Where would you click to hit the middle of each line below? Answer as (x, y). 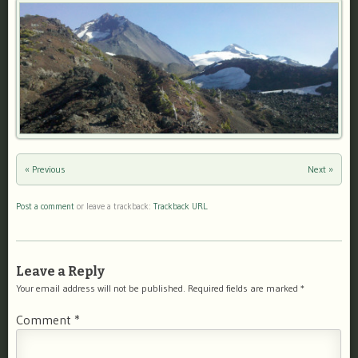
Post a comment (45, 207)
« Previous (45, 169)
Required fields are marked (244, 288)
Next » (320, 169)
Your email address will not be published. (101, 288)
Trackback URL (180, 207)
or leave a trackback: (114, 207)
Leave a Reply (60, 271)
